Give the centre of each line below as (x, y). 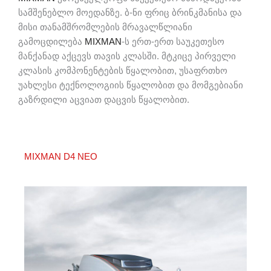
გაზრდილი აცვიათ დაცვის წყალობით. (104, 100)
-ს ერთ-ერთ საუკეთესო (173, 41)
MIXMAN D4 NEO (61, 157)
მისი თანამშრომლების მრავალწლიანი (105, 27)
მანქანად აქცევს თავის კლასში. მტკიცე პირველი (127, 56)
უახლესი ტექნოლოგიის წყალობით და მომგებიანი (131, 85)
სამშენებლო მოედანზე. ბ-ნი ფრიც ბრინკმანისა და (130, 12)
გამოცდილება (51, 41)
